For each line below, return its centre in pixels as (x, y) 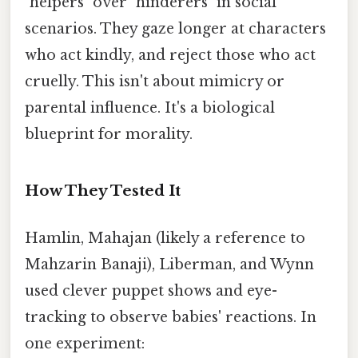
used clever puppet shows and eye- (151, 291)
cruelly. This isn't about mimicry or (155, 82)
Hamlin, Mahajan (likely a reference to (165, 239)
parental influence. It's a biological (150, 108)
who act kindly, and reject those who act (170, 56)
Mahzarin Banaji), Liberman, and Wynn (169, 265)
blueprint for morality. (109, 135)
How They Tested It (103, 191)
